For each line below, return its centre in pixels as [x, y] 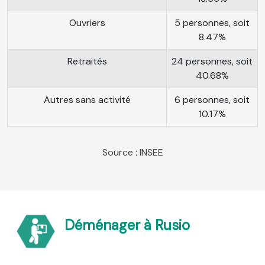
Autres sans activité [87, 100]
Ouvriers [87, 23]
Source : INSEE [132, 153]
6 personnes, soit [212, 100]
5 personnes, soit [212, 23]
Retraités [87, 62]
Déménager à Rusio [127, 225]
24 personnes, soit [212, 62]
